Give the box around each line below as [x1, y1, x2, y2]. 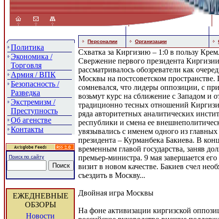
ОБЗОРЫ [24, 200, 56, 209]
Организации [135, 39, 167, 44]
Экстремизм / [11, 98, 55, 106]
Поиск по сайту [9, 154, 44, 159]
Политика [11, 43, 44, 51]
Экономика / [11, 52, 52, 61]
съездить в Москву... [78, 171, 145, 179]
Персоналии [88, 39, 117, 44]
